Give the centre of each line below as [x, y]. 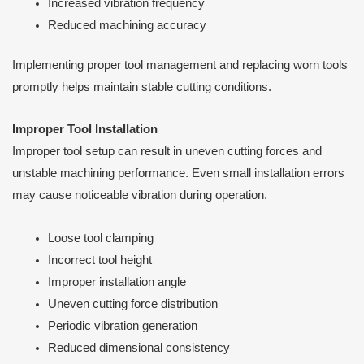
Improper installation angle [117, 282]
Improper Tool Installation [85, 130]
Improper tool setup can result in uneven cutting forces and [167, 152]
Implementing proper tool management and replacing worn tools [180, 65]
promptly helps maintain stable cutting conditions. [142, 87]
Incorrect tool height [100, 260]
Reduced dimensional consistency [139, 348]
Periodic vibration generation [122, 326]
